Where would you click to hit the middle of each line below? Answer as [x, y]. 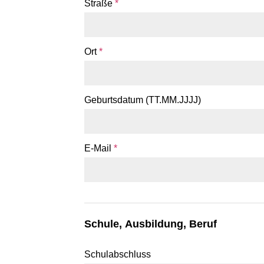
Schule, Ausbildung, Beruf [151, 224]
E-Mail [99, 148]
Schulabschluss [118, 254]
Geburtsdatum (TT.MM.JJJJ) [143, 100]
